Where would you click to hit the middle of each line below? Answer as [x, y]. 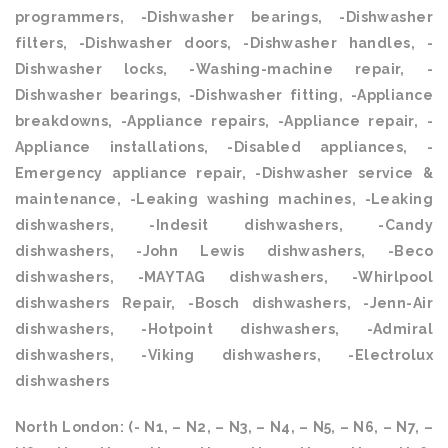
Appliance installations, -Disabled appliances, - [224, 147]
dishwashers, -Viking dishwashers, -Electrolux [224, 355]
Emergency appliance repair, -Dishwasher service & [224, 173]
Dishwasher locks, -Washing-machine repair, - [224, 69]
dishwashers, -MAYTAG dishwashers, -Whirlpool [224, 277]
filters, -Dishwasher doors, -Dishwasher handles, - [224, 43]
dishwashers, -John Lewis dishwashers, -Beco [224, 251]
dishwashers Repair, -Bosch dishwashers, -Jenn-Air [224, 303]
